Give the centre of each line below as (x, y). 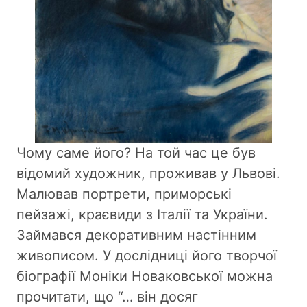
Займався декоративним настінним (136, 235)
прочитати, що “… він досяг (107, 297)
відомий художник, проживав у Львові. (148, 174)
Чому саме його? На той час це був (136, 153)
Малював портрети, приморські (124, 194)
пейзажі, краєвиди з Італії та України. (142, 215)
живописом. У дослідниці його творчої (147, 256)
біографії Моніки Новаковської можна (145, 277)
